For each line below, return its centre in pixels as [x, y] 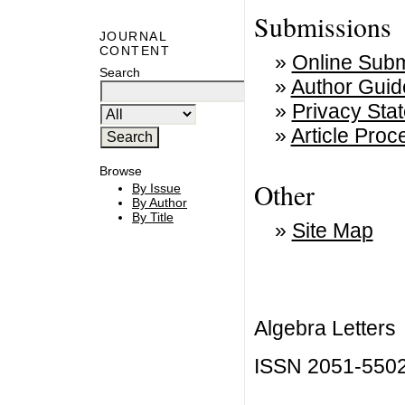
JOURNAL [133, 37]
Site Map [332, 231]
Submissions [322, 27]
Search [120, 72]
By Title [153, 217]
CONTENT [135, 51]
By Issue [156, 188]
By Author [160, 203]
